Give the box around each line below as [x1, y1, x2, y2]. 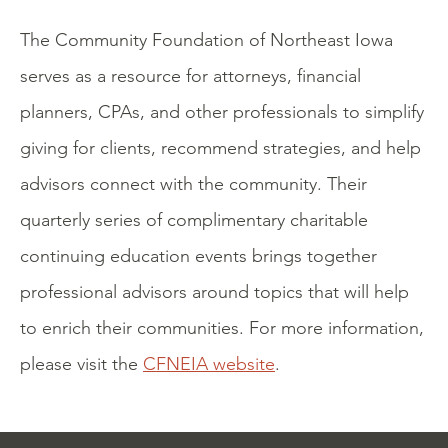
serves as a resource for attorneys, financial [20, 65, 361, 87]
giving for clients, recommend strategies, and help [20, 137, 421, 159]
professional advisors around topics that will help [20, 281, 409, 303]
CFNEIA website [143, 353, 275, 375]
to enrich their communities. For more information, [20, 317, 424, 339]
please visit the [20, 353, 143, 375]
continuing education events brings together [20, 245, 377, 267]
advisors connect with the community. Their [20, 173, 367, 195]
